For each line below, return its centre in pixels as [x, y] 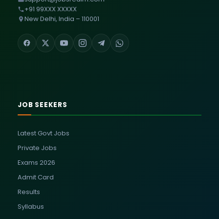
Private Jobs [37, 148]
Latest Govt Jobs [44, 133]
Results [29, 192]
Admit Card [36, 177]
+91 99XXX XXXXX [51, 9]
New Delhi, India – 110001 [62, 19]
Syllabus [31, 206]
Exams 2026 [36, 162]
